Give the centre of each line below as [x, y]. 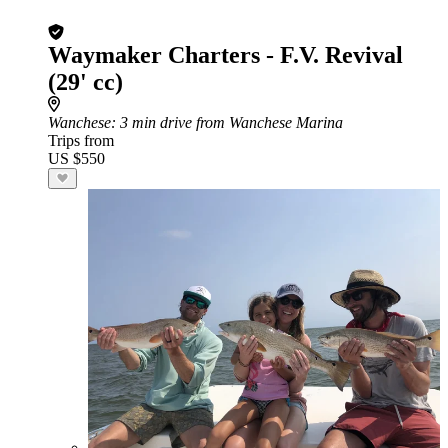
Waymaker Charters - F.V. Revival [225, 55]
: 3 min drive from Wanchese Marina [227, 122]
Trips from [81, 140]
